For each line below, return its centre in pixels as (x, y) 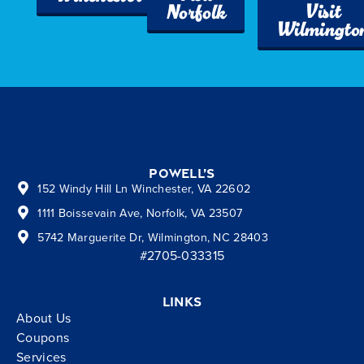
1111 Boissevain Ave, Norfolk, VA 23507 (140, 213)
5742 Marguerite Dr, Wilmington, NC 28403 (153, 237)
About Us (44, 318)
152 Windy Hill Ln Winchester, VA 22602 (144, 188)
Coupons (43, 338)
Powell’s (182, 173)
